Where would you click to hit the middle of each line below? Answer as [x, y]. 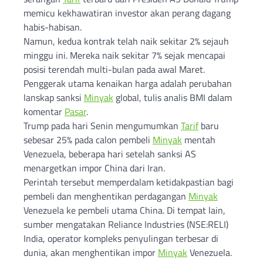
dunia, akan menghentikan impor [91, 253]
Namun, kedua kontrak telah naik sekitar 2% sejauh [126, 41]
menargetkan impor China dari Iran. [94, 168]
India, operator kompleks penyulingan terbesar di [121, 239]
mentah [199, 140]
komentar [44, 112]
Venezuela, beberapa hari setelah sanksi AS [110, 154]
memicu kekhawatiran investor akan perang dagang [127, 13]
